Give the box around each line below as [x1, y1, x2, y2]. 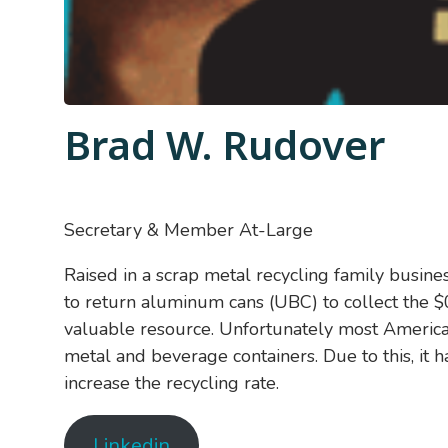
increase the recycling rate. [64, 371, 279, 395]
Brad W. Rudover [64, 117, 385, 172]
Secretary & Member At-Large [64, 218, 313, 242]
